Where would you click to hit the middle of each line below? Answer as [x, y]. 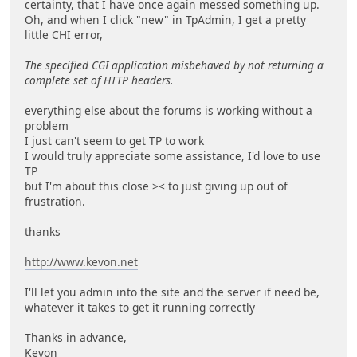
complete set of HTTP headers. [99, 80]
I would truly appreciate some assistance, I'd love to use [173, 156]
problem [47, 126]
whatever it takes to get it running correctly [140, 308]
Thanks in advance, [76, 338]
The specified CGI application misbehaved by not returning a [174, 65]
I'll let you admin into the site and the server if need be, [172, 292]
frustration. [55, 202]
